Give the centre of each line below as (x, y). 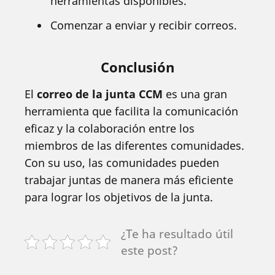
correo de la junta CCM (100, 94)
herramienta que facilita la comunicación (131, 111)
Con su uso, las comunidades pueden (122, 163)
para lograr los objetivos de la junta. (119, 197)
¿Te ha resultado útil (177, 234)
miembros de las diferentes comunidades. (134, 145)
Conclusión (137, 67)
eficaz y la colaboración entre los (110, 128)
